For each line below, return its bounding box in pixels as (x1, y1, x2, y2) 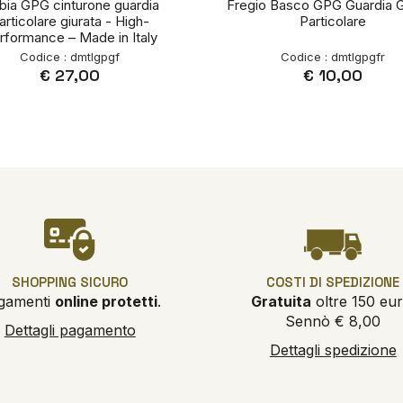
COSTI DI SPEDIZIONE (266, 273, 400, 291)
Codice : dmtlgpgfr (281, 49, 386, 65)
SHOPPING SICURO (12, 273, 129, 291)
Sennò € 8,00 (285, 312, 381, 331)
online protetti (54, 292, 157, 311)
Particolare (300, 13, 367, 31)
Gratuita (250, 292, 311, 311)
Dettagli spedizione (269, 341, 397, 360)
